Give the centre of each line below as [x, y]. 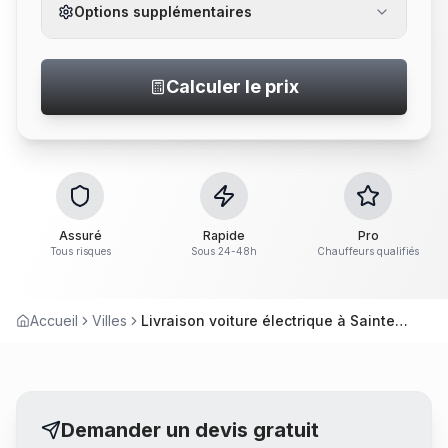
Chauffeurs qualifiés [368, 251]
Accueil [54, 320]
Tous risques [80, 251]
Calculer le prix [232, 86]
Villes [109, 320]
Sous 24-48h [224, 251]
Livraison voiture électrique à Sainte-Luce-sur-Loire [401, 320]
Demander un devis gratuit [190, 430]
